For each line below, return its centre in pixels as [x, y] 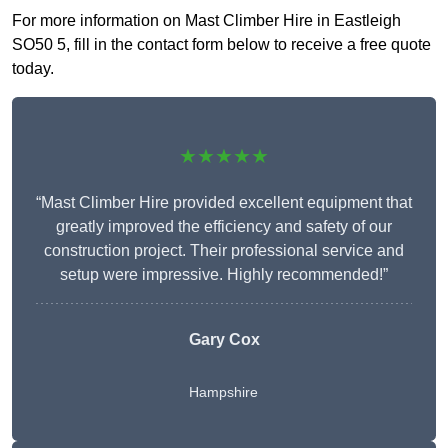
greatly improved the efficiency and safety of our [224, 227]
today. [33, 69]
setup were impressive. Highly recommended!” [224, 275]
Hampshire [223, 392]
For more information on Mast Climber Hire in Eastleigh [206, 21]
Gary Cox [224, 340]
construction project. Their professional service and [224, 251]
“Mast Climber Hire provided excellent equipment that [224, 203]
